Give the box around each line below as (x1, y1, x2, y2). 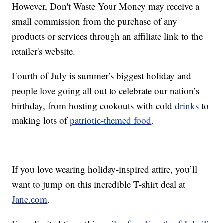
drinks (175, 99, 199, 112)
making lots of (12, 114, 70, 127)
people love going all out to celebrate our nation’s (12, 84, 200, 97)
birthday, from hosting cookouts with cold (12, 99, 175, 112)
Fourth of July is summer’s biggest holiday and (12, 69, 192, 82)
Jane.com (12, 193, 48, 206)
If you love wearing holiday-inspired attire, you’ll (12, 163, 198, 176)
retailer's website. (12, 45, 76, 58)
